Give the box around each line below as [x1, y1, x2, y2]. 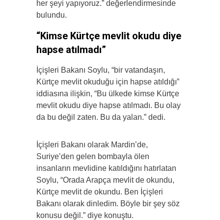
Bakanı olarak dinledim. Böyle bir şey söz [36, 199, 180, 208]
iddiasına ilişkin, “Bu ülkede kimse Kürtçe [36, 89, 179, 98]
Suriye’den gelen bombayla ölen [36, 152, 149, 161]
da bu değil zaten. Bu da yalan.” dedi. [36, 113, 165, 122]
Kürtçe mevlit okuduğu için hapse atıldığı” [36, 78, 179, 86]
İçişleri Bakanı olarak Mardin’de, [36, 140, 148, 149]
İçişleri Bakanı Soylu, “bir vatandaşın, [36, 66, 165, 75]
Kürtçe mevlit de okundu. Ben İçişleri [36, 188, 163, 196]
